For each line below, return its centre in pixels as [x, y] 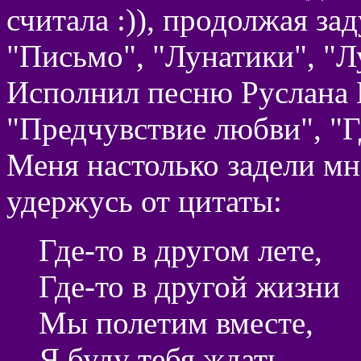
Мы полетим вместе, [176, 322]
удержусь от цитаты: [144, 201]
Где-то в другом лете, [180, 250]
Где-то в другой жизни [189, 286]
